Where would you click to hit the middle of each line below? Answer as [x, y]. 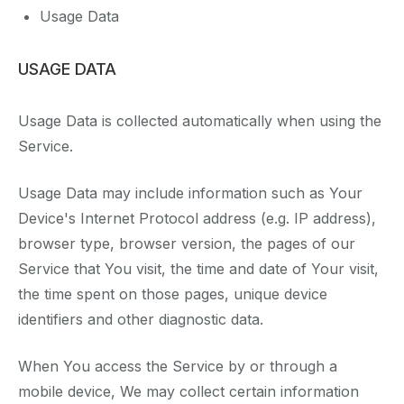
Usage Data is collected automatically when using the [200, 121]
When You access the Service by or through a [178, 367]
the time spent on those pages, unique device [173, 294]
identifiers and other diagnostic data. [141, 320]
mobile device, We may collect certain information [188, 392]
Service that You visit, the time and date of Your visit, [198, 269]
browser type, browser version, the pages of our [187, 244]
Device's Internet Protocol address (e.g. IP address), [197, 219]
